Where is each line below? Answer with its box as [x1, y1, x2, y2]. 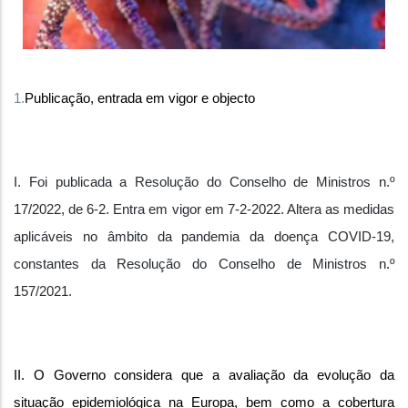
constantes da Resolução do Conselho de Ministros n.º [14, 257, 394, 271]
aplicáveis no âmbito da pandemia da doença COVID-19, [14, 229, 394, 244]
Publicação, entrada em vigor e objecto [25, 91, 255, 106]
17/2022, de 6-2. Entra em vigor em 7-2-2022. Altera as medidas [14, 202, 394, 217]
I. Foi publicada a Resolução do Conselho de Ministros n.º [14, 175, 394, 189]
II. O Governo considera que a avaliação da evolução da [14, 368, 394, 382]
